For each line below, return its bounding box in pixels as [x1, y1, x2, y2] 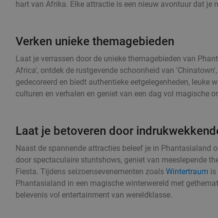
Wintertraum [166, 166, 208, 176]
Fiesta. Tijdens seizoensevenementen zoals [16, 166, 166, 176]
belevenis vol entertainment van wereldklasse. [16, 190, 172, 200]
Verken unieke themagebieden [16, 34, 174, 48]
